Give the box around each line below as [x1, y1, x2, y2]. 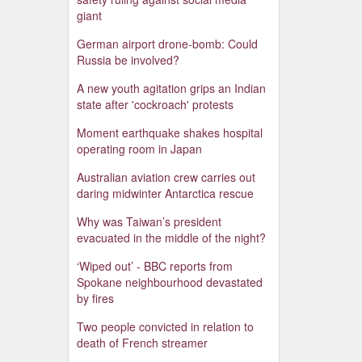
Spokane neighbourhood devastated [76, 274, 263, 291]
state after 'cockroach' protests [76, 96, 234, 113]
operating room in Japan [76, 141, 202, 158]
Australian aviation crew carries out [76, 169, 255, 186]
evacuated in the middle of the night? [76, 229, 266, 246]
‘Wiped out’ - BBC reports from [76, 258, 233, 275]
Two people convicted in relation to [76, 318, 254, 335]
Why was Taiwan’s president [76, 213, 221, 230]
